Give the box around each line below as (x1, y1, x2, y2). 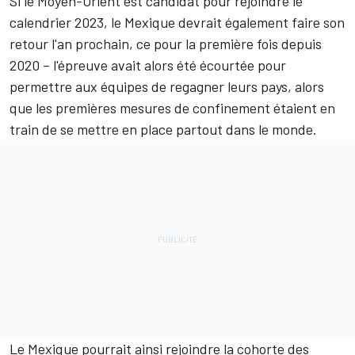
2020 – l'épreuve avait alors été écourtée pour (10, 56, 286, 74)
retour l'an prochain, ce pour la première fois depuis (10, 35, 322, 53)
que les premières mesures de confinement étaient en (10, 99, 335, 117)
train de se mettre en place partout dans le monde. (10, 120, 320, 139)
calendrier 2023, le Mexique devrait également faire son (10, 13, 345, 32)
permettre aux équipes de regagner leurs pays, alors (10, 78, 324, 96)
